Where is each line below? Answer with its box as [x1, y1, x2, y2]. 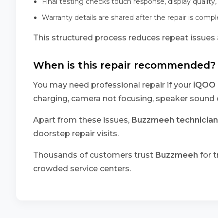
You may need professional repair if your [33, 80, 193, 90]
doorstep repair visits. [33, 129, 119, 138]
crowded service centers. [33, 164, 131, 173]
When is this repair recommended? [33, 59, 216, 71]
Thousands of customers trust [33, 150, 155, 160]
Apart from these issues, [33, 115, 131, 125]
